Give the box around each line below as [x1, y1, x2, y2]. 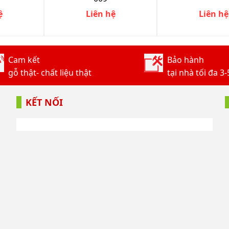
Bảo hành [167, 54, 204, 65]
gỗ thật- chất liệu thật [8, 66, 91, 78]
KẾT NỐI [26, 96, 63, 108]
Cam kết [8, 54, 40, 65]
